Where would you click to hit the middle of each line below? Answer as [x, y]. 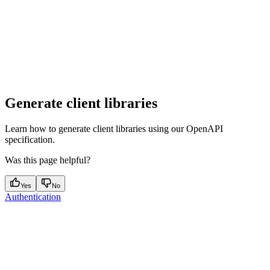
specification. [30, 139]
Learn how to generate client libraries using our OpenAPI [114, 128]
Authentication [33, 196]
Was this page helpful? [48, 160]
